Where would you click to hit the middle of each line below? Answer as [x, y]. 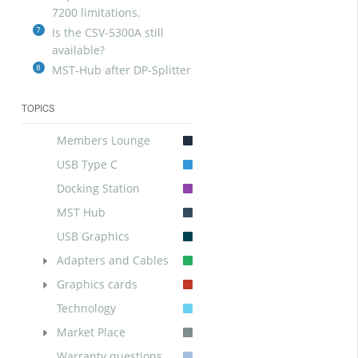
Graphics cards [97, 284]
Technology [86, 308]
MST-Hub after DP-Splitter [121, 70]
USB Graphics [93, 236]
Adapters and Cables [112, 260]
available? [78, 50]
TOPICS [38, 108]
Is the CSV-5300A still [107, 32]
